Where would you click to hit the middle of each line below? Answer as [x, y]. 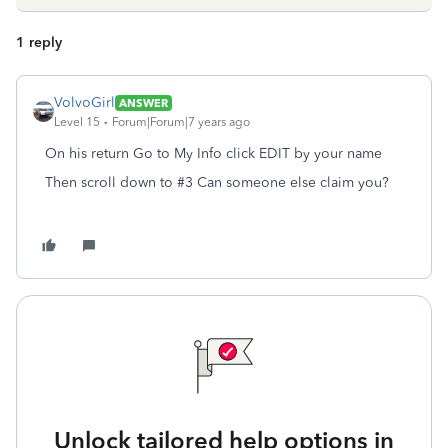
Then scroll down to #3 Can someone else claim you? [217, 182]
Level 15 [77, 122]
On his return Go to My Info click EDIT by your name [213, 153]
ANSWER [143, 102]
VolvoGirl [84, 102]
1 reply [39, 42]
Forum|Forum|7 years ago [181, 122]
